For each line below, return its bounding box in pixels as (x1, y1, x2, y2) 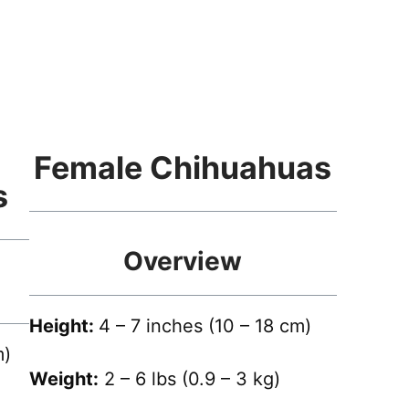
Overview (123, 246, 243, 278)
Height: (28, 315, 99, 338)
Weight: (28, 368, 99, 391)
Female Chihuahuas (34, 149, 332, 187)
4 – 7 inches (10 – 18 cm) (98, 315, 311, 338)
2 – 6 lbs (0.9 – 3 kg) (98, 368, 280, 391)
